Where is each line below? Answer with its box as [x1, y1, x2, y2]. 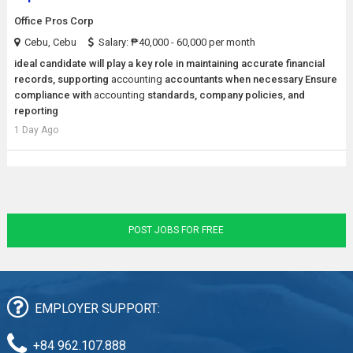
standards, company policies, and [144, 89, 305, 101]
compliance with [13, 89, 94, 101]
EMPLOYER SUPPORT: [34, 301, 160, 316]
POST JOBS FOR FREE [128, 225, 225, 236]
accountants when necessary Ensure [162, 73, 337, 85]
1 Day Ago [13, 124, 58, 136]
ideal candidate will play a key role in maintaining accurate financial [13, 58, 325, 69]
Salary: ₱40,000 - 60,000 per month [98, 36, 255, 48]
